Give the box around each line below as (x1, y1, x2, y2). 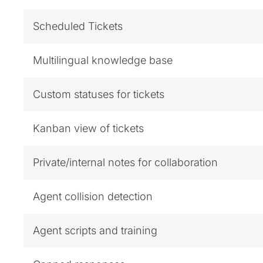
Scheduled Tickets (33, 19, 123, 32)
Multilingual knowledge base (33, 53, 173, 66)
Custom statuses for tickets (33, 87, 164, 100)
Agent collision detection (33, 190, 153, 203)
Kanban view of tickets (33, 122, 144, 134)
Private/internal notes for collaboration (33, 156, 218, 168)
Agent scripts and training (33, 224, 157, 237)
